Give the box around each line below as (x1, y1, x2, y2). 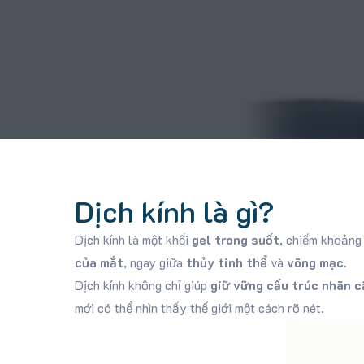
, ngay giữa (123, 253, 186, 271)
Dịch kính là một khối (74, 231, 192, 248)
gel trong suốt (191, 231, 279, 248)
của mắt (74, 253, 123, 271)
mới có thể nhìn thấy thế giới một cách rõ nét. (74, 299, 324, 316)
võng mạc (286, 253, 344, 271)
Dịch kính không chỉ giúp (74, 276, 210, 293)
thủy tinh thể (185, 253, 267, 271)
